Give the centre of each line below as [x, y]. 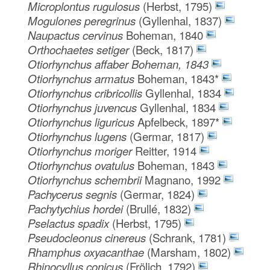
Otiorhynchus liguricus [83, 121]
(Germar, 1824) [158, 194]
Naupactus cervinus [77, 35]
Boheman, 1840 [165, 35]
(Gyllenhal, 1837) [181, 20]
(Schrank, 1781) [188, 237]
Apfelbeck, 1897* [179, 121]
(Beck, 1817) [163, 49]
